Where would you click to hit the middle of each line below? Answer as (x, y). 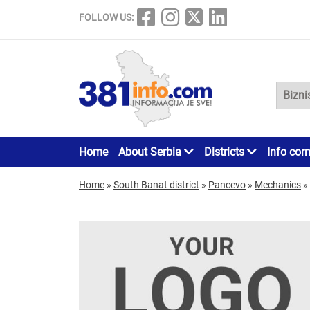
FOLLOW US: (106, 17)
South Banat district (156, 184)
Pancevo (227, 184)
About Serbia (151, 152)
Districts (226, 152)
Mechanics (278, 184)
